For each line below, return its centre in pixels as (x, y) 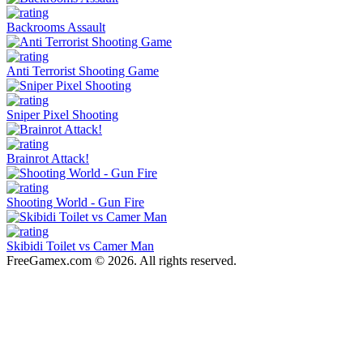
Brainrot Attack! (48, 158)
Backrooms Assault (56, 27)
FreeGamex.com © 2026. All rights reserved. (122, 260)
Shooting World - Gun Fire (75, 202)
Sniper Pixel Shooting (62, 114)
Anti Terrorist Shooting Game (83, 70)
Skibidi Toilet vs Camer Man (80, 246)
